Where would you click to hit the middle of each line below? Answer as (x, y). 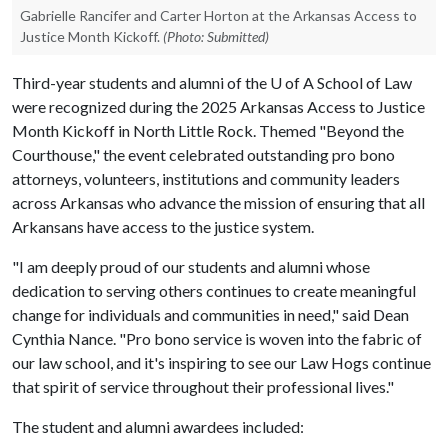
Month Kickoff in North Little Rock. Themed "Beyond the (208, 130)
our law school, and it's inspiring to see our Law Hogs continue (221, 362)
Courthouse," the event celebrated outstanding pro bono (203, 154)
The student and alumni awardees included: (158, 426)
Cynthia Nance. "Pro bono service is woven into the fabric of (217, 338)
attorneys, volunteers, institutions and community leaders (206, 178)
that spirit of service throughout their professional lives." (203, 386)
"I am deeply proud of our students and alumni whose (191, 266)
